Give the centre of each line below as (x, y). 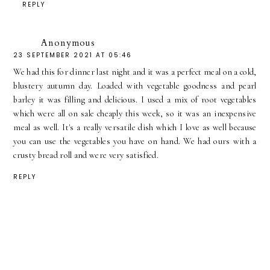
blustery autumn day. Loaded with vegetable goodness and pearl (135, 86)
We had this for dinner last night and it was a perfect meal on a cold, (135, 72)
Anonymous (68, 42)
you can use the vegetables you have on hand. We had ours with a (135, 141)
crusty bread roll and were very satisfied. (86, 155)
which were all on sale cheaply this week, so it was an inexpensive (135, 113)
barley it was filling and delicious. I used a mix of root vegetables (135, 99)
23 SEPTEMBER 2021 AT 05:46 (73, 55)
